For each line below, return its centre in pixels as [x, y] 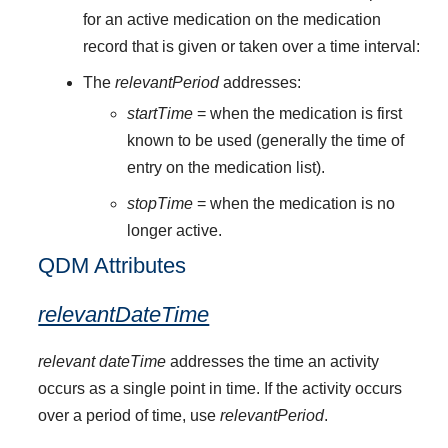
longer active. [175, 231]
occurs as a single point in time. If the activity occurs [220, 389]
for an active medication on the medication [231, 20]
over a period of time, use [129, 416]
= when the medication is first [300, 114]
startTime [162, 114]
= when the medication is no [296, 204]
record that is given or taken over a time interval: [251, 47]
